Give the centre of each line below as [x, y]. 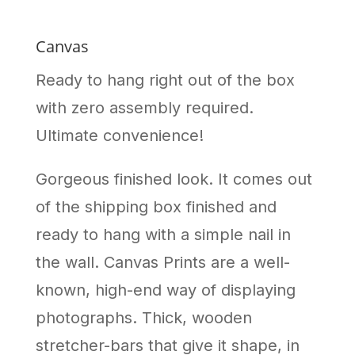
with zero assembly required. [144, 107]
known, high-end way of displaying [165, 290]
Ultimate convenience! [119, 135]
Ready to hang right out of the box [165, 80]
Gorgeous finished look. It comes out [174, 179]
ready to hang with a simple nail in [163, 234]
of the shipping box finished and [156, 206]
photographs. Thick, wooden [143, 317]
